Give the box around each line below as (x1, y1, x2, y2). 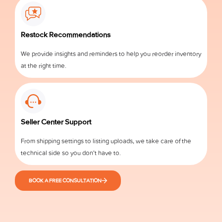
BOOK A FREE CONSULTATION (29, 177, 102, 184)
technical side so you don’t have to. (21, 149, 121, 157)
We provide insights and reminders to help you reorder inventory (21, 50, 201, 57)
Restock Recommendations (21, 30, 111, 39)
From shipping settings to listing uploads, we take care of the (21, 137, 191, 145)
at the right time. (21, 61, 66, 69)
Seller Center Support (21, 117, 91, 126)
